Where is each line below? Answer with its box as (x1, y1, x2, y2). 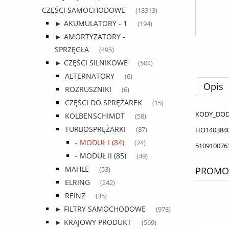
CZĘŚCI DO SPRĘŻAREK (65, 98, 142, 108)
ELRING (65, 177, 90, 188)
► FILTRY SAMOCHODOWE (55, 204, 146, 214)
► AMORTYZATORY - (55, 32, 125, 42)
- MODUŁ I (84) (75, 138, 124, 148)
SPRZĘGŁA (55, 44, 89, 55)
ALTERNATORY (65, 71, 114, 81)
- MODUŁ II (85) (75, 151, 126, 161)
